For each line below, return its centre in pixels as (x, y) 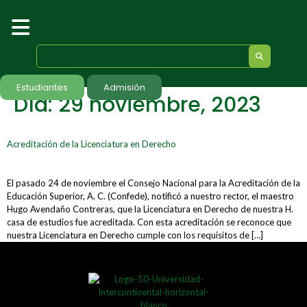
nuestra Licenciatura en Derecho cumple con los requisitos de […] (135, 235)
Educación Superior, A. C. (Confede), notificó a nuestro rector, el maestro (150, 196)
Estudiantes (42, 87)
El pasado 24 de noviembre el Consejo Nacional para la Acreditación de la (153, 183)
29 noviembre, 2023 (160, 105)
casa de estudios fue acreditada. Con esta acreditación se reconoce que (149, 222)
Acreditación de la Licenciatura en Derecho (91, 144)
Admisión (124, 87)
